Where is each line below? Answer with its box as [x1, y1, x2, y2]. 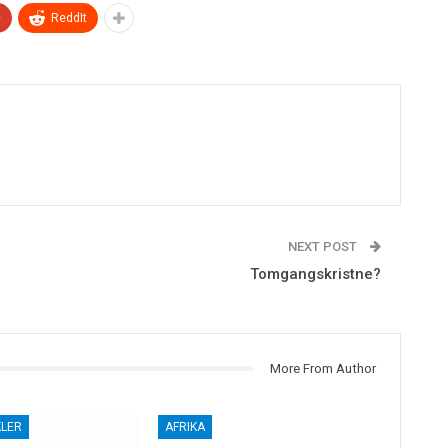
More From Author [269, 360, 376, 376]
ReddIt [51, 10, 87, 25]
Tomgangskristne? [249, 264, 381, 283]
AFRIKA [165, 420, 206, 435]
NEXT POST [287, 238, 360, 254]
